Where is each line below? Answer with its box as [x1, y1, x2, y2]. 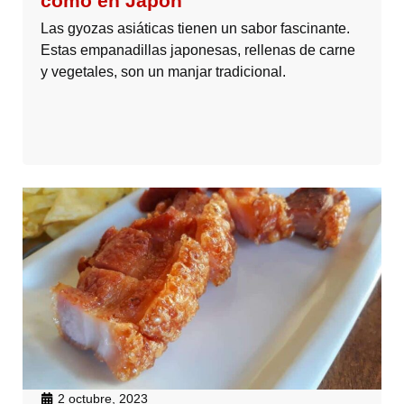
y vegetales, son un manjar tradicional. [41, 64, 286, 80]
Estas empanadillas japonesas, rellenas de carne [41, 42, 355, 59]
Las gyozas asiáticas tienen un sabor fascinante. [41, 21, 350, 37]
